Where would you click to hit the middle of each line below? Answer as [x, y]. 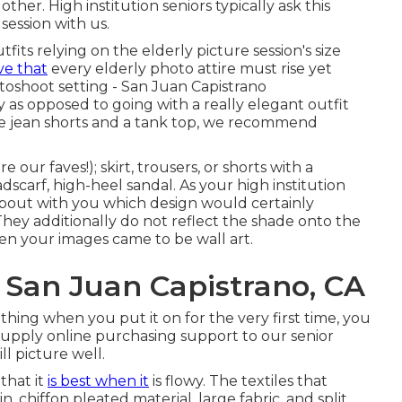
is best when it [98, 381]
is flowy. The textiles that [238, 381]
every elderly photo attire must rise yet [190, 69]
